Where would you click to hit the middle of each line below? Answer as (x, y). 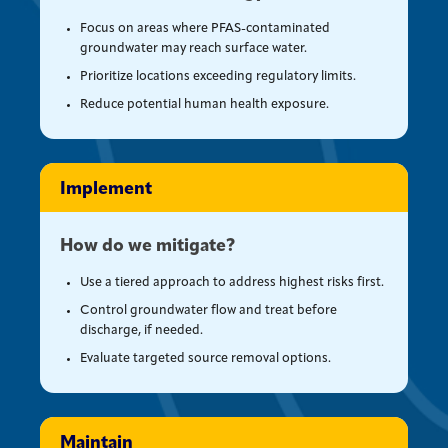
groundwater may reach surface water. (194, 48)
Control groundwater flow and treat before (209, 310)
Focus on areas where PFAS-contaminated (205, 28)
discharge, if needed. (142, 330)
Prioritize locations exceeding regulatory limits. (218, 76)
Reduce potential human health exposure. (205, 104)
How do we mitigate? (148, 246)
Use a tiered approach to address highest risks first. (232, 282)
